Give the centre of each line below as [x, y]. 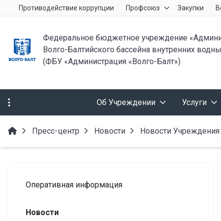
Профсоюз [143, 8]
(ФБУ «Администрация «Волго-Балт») [112, 61]
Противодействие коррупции [66, 8]
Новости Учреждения [180, 131]
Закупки [191, 8]
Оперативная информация [74, 185]
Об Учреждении [126, 102]
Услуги [194, 102]
